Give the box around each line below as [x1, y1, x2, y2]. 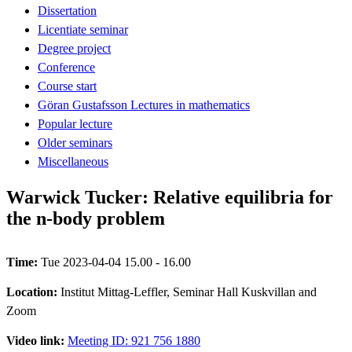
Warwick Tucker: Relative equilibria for [6, 186, 333, 207]
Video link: [6, 333, 68, 347]
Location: [6, 284, 60, 299]
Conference [38, 60, 95, 74]
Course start [38, 79, 97, 93]
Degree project [38, 41, 111, 55]
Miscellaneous [38, 154, 108, 168]
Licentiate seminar [38, 22, 128, 36]
